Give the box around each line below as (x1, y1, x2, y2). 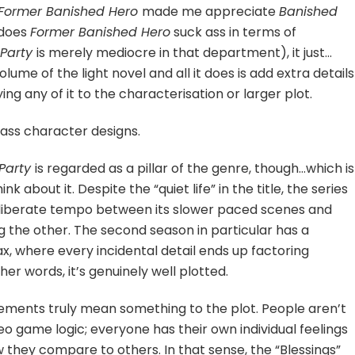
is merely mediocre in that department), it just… (36, 43, 333, 62)
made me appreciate (142, 2, 280, 21)
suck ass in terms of (170, 22, 297, 41)
